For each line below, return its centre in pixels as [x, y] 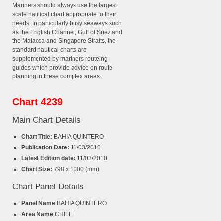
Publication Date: [46, 148]
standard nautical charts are [50, 50]
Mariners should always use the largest [65, 6]
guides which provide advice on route [62, 68]
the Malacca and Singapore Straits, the [64, 41]
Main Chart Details [47, 120]
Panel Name [39, 203]
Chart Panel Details [48, 187]
